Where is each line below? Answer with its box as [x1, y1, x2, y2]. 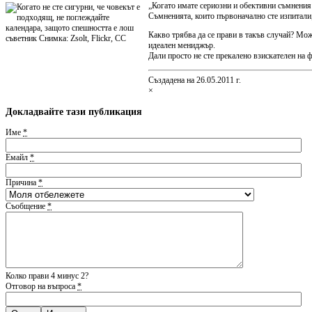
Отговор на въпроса [6, 281, 77, 292]
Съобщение [6, 201, 47, 212]
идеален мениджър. [148, 40, 215, 51]
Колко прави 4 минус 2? [6, 271, 88, 281]
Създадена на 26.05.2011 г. [148, 75, 241, 86]
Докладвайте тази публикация [6, 106, 142, 118]
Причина [6, 178, 38, 188]
